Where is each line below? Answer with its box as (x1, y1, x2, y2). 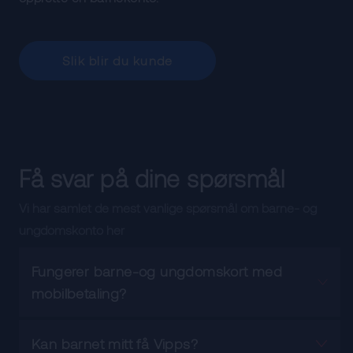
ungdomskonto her (19, 222, 124, 237)
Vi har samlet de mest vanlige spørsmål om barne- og (19, 200, 317, 215)
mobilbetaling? (32, 284, 127, 302)
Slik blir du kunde (61, 53, 173, 68)
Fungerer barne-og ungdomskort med (32, 262, 283, 280)
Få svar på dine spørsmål (19, 164, 284, 192)
